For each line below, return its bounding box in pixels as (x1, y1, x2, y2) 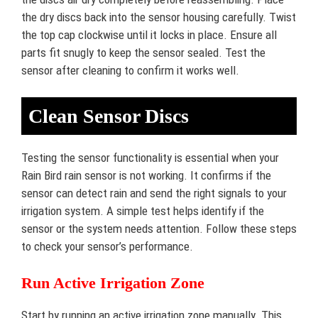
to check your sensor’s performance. (21, 239, 193, 253)
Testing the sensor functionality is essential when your (21, 150, 279, 165)
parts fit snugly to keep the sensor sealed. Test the (21, 45, 265, 60)
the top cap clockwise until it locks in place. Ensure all (21, 27, 277, 42)
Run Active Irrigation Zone (21, 273, 204, 292)
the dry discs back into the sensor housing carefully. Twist (21, 9, 296, 24)
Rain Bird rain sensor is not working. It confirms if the (21, 168, 271, 182)
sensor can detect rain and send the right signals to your (21, 186, 287, 200)
